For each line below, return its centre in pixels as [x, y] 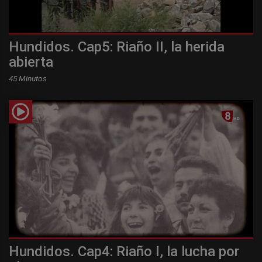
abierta [31, 62]
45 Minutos [28, 78]
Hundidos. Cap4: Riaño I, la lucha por [124, 251]
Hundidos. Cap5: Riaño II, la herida [117, 46]
